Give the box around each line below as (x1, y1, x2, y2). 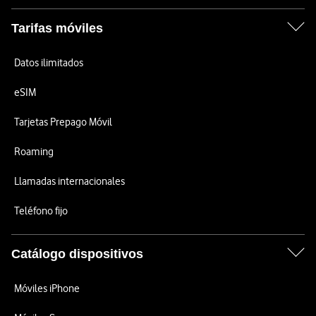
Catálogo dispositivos (11, 247, 143, 261)
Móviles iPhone (14, 282, 80, 295)
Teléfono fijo (14, 205, 68, 217)
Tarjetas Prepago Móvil (14, 116, 112, 128)
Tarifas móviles (11, 21, 103, 35)
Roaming (14, 145, 54, 158)
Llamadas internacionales (14, 175, 125, 188)
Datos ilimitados (14, 56, 83, 69)
